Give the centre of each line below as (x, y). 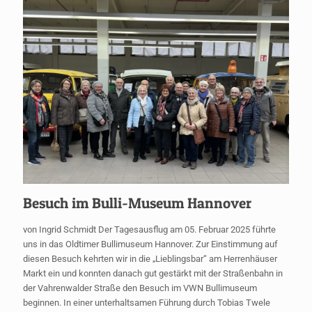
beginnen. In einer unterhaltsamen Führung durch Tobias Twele (147, 303)
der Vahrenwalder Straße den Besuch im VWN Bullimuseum (140, 288)
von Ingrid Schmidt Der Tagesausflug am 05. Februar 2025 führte (149, 230)
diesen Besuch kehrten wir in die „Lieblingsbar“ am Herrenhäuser (150, 259)
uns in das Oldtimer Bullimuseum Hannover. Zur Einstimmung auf (150, 244)
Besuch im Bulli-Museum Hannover (137, 203)
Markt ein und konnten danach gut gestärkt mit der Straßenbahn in (153, 274)
